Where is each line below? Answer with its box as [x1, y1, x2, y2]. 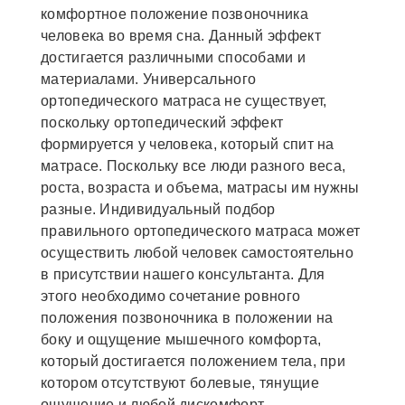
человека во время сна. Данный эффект [41, 28, 321, 44]
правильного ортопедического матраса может [41, 223, 361, 240]
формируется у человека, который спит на [41, 137, 334, 153]
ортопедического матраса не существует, [41, 93, 327, 109]
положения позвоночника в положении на [41, 310, 334, 326]
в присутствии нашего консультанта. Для [41, 267, 325, 283]
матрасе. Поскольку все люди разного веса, [41, 158, 346, 174]
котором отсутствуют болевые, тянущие [41, 375, 319, 391]
